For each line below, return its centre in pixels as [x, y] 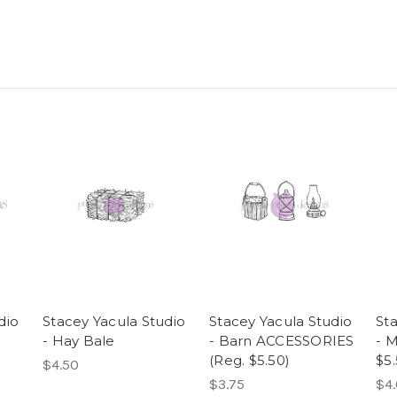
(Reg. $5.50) [249, 361]
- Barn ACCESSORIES [282, 341]
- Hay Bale [79, 341]
